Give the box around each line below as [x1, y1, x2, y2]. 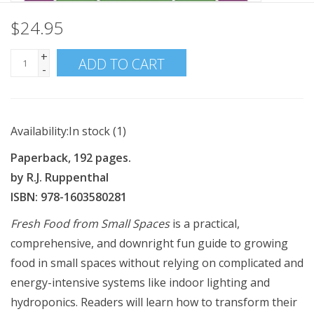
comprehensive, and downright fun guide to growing [11, 235, 288, 251]
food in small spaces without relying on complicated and [11, 255, 303, 271]
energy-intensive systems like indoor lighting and [11, 275, 270, 290]
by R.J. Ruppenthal [11, 170, 109, 185]
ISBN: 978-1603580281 [11, 189, 127, 205]
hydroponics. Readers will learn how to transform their [11, 294, 297, 310]
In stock [69, 123, 110, 139]
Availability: [11, 123, 69, 139]
